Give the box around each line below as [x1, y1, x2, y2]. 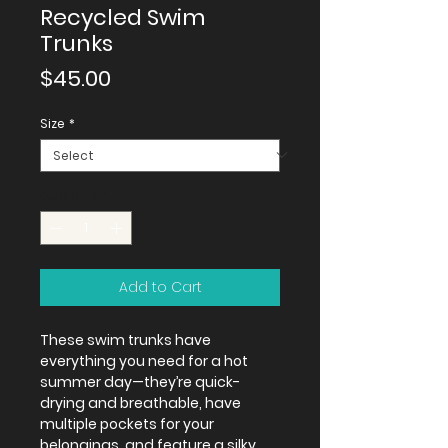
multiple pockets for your [40, 413, 214, 434]
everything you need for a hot [40, 350, 248, 371]
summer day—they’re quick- [40, 371, 240, 392]
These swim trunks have [40, 329, 211, 350]
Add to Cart [118, 276, 202, 297]
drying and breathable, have [40, 392, 241, 413]
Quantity [40, 186, 97, 204]
